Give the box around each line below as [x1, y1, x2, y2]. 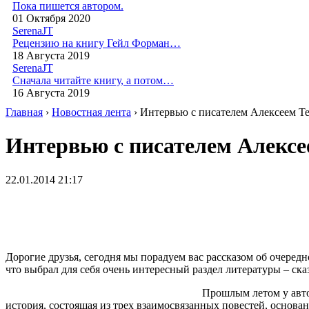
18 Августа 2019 [12, 50, 90, 61]
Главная [6, 106, 43, 118]
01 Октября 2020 [12, 12, 90, 24]
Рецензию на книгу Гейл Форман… [12, 37, 181, 49]
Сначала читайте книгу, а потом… [12, 74, 174, 86]
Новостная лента [52, 106, 131, 118]
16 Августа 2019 [12, 87, 90, 99]
